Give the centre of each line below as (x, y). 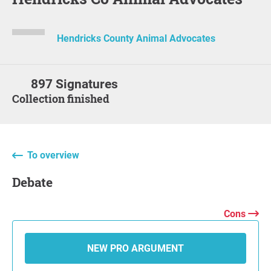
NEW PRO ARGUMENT (135, 248)
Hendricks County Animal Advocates (136, 39)
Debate (37, 182)
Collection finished (64, 98)
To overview (53, 155)
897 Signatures (75, 84)
